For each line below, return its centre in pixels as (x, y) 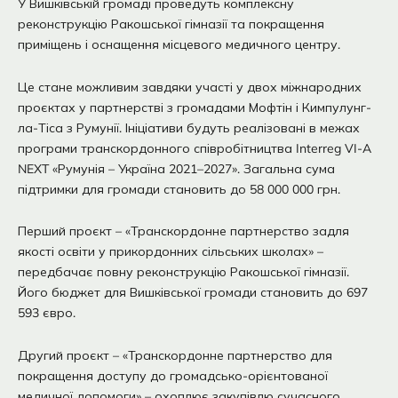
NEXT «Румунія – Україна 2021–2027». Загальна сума (176, 168)
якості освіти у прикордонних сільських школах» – (171, 252)
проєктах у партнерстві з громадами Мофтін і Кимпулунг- (195, 107)
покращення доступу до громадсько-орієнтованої (173, 375)
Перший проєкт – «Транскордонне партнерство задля (183, 231)
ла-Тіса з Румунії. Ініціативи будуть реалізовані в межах (189, 127)
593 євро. (47, 313)
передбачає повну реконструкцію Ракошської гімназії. (183, 272)
